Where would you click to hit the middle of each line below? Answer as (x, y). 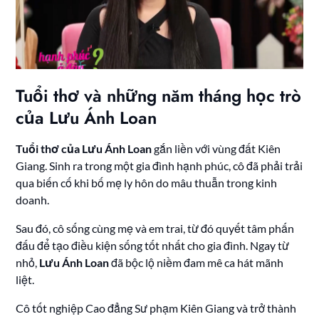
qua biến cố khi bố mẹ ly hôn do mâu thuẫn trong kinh (147, 183)
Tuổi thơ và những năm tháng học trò (159, 96)
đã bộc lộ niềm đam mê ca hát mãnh (197, 263)
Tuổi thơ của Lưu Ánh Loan (84, 149)
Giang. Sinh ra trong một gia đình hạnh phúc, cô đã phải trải (159, 166)
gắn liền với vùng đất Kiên (216, 149)
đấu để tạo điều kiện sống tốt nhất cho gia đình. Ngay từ (153, 246)
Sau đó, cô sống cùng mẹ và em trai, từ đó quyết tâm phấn (155, 229)
